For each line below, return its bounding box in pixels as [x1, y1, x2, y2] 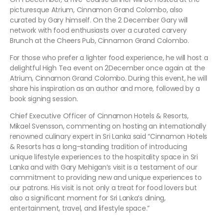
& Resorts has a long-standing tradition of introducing [10, 141, 187, 152]
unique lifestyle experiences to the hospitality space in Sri [10, 152, 198, 162]
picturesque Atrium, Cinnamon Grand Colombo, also [10, 4, 183, 15]
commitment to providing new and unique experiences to [10, 172, 202, 182]
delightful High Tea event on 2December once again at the [10, 63, 205, 73]
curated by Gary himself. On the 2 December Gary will [10, 15, 188, 25]
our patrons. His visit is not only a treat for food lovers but [10, 182, 197, 193]
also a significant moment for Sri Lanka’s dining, [10, 193, 166, 203]
